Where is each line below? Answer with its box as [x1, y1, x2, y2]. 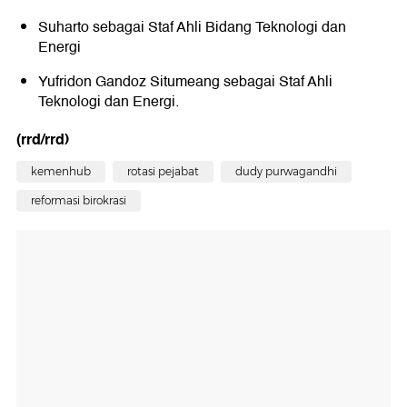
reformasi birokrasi [31, 194, 126, 208]
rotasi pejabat [127, 164, 199, 179]
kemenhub [31, 164, 91, 179]
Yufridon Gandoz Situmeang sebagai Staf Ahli [38, 70, 333, 94]
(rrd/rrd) [16, 127, 69, 153]
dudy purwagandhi [235, 164, 337, 179]
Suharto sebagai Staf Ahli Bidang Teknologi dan [38, 15, 346, 40]
